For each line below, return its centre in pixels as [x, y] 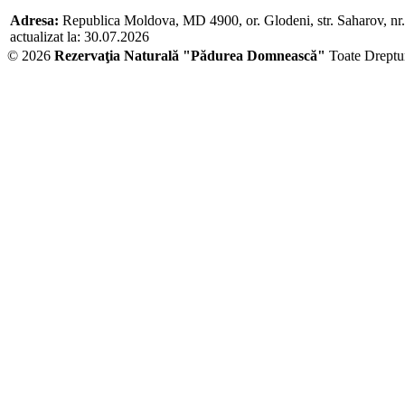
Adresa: [34, 20]
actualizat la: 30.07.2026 [80, 37]
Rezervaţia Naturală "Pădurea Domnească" [190, 56]
